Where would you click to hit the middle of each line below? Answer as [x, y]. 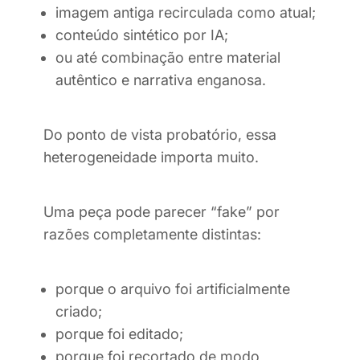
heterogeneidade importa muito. [151, 157]
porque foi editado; [119, 334]
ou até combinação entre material [168, 58]
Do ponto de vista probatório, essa [160, 135]
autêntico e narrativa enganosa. [161, 80]
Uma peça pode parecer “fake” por [162, 212]
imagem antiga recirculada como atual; [186, 13]
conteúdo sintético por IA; [142, 35]
